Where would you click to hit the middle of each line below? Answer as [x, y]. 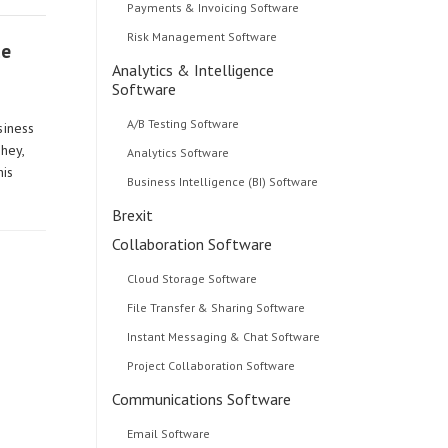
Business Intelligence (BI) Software [222, 181]
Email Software [168, 433]
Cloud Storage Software [192, 278]
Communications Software [201, 399]
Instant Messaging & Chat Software [223, 336]
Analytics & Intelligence [193, 70]
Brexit [132, 215]
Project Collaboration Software [211, 365]
